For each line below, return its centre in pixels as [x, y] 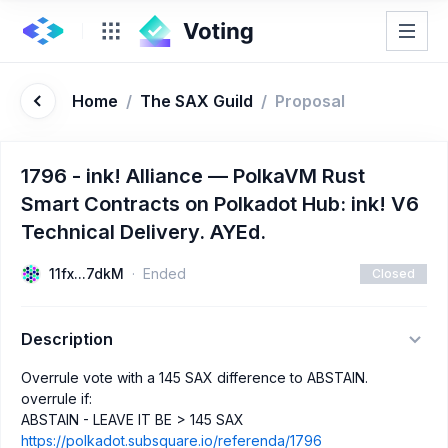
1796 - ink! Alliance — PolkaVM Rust [193, 176]
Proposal [310, 101]
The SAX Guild [196, 101]
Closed [393, 273]
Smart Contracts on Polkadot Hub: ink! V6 [220, 204]
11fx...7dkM [86, 273]
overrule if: [56, 398]
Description [67, 339]
